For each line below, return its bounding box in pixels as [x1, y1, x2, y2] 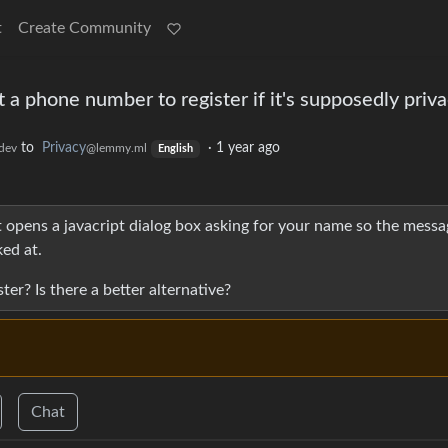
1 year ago [215, 141, 280, 156]
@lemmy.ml [86, 142, 147, 155]
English [157, 144, 193, 155]
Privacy [42, 141, 86, 156]
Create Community [18, 20, 151, 36]
